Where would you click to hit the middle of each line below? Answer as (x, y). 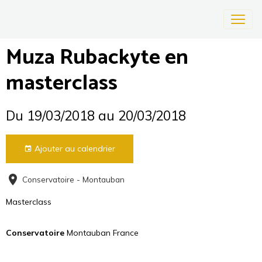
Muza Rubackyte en (97, 58)
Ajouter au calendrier (74, 149)
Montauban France (101, 233)
